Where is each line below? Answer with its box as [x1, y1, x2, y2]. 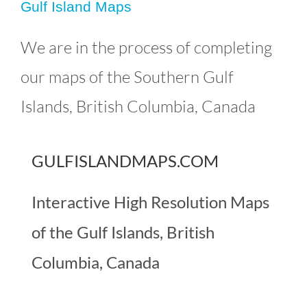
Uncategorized [128, 52, 179, 63]
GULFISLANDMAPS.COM [31, 151, 219, 171]
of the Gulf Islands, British [31, 222, 214, 243]
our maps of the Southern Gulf [21, 66, 234, 88]
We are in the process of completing [21, 37, 272, 58]
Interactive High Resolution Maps [31, 192, 269, 212]
